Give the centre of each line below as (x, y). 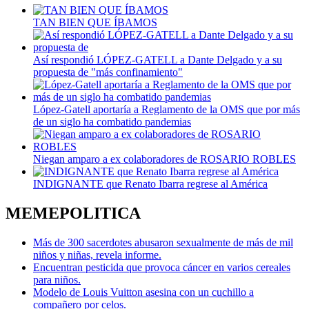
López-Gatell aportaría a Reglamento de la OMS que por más (167, 110)
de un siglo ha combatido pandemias (112, 122)
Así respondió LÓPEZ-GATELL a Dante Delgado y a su (158, 60)
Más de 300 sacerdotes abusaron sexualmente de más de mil (163, 243)
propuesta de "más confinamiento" (108, 72)
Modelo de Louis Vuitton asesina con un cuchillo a (143, 292)
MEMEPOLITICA (73, 213)
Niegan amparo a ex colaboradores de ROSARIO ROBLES (165, 159)
